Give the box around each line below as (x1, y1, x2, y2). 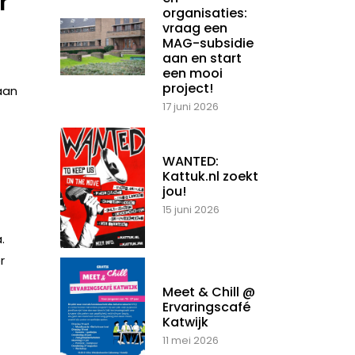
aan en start (162, 49, 242, 68)
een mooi (162, 64, 223, 83)
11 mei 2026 (162, 333, 219, 349)
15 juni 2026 (162, 202, 219, 218)
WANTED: (162, 152, 219, 171)
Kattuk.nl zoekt (162, 167, 258, 186)
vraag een (162, 19, 227, 38)
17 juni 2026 (162, 99, 219, 115)
